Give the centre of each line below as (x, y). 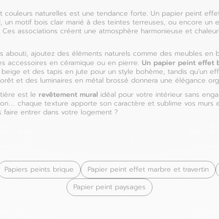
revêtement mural (68, 94)
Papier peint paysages (109, 187)
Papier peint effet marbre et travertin (148, 169)
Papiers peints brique (39, 169)
